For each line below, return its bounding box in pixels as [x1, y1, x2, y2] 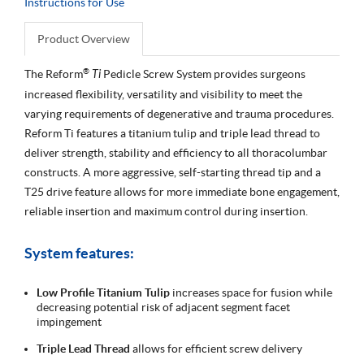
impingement [37, 314, 102, 328]
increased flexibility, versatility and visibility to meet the [24, 87, 302, 101]
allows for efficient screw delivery [130, 341, 302, 355]
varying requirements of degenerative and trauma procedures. [24, 106, 334, 120]
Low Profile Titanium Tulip [37, 285, 170, 299]
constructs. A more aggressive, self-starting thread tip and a [24, 165, 321, 179]
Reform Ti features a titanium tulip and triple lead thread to [24, 126, 320, 140]
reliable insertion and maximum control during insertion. [24, 204, 308, 218]
